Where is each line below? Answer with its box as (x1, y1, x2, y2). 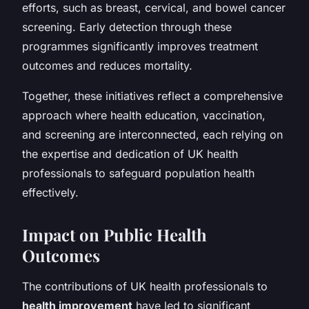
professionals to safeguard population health (22, 166, 255, 180)
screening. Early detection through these (22, 19, 232, 34)
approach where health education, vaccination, (22, 108, 266, 122)
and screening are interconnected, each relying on (22, 127, 283, 141)
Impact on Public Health (22, 223, 207, 246)
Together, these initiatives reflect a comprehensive (22, 88, 283, 103)
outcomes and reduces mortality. (22, 58, 192, 72)
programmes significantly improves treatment (22, 39, 258, 53)
